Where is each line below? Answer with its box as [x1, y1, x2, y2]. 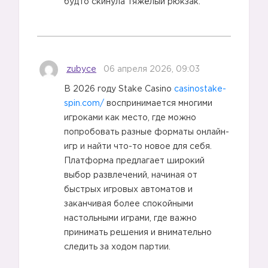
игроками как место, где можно [64, 114, 196, 121]
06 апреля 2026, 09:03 [103, 66, 200, 74]
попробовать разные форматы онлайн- [64, 129, 229, 136]
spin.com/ [64, 100, 104, 107]
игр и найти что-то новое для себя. [64, 143, 212, 150]
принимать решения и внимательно [64, 229, 212, 236]
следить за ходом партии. [64, 243, 170, 251]
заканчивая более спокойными [64, 200, 193, 208]
